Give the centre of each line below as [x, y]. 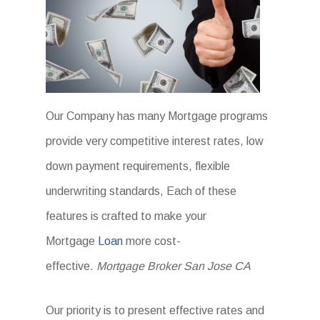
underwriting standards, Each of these [141, 191]
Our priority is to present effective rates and [155, 311]
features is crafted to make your [126, 216]
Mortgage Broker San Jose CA [174, 266]
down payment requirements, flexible [138, 166]
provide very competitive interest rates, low [155, 141]
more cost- [152, 241]
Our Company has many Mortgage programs [157, 116]
